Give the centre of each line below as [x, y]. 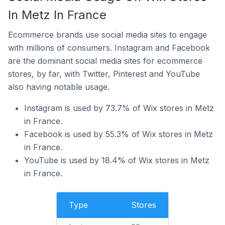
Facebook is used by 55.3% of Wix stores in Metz [119, 134]
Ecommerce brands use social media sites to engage [107, 35]
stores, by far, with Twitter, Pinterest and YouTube [104, 74]
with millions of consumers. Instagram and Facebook [109, 48]
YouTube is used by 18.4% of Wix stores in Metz [117, 160]
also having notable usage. [59, 87]
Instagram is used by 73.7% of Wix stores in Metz [119, 108]
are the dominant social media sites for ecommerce [105, 61]
